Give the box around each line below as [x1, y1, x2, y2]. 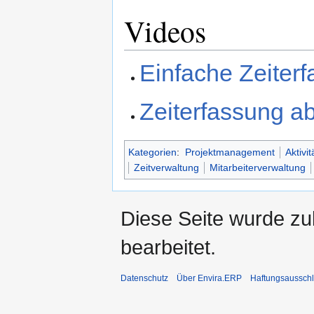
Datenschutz [121, 273, 168, 284]
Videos [124, 11, 206, 50]
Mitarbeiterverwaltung [210, 162, 306, 174]
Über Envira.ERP [177, 273, 242, 284]
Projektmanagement [184, 146, 275, 158]
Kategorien [128, 146, 177, 158]
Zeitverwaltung [134, 162, 199, 174]
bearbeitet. [121, 235, 216, 259]
